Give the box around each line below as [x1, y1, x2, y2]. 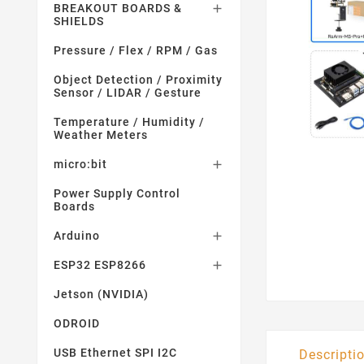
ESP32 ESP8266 [54, 258, 146, 271]
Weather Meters [54, 128, 148, 141]
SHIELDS [54, 15, 104, 28]
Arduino [54, 229, 100, 242]
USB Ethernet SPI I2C [54, 346, 177, 359]
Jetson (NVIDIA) [54, 288, 149, 301]
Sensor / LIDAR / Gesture [54, 86, 201, 99]
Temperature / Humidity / [54, 115, 205, 128]
